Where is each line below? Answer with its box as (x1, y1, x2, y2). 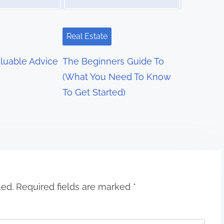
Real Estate (66, 31, 108, 41)
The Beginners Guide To (62, 56, 164, 67)
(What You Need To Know (62, 71, 171, 82)
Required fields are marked (16, 181, 133, 192)
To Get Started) (62, 87, 126, 98)
